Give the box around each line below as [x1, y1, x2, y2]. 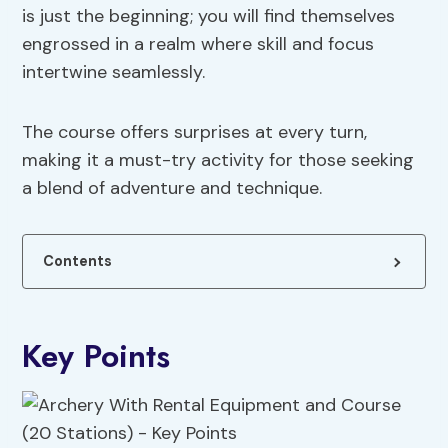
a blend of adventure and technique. [22, 176, 323, 201]
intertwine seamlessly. [22, 60, 206, 85]
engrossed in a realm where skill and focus [22, 32, 375, 57]
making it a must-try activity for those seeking [22, 148, 415, 173]
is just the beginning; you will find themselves [22, 4, 396, 29]
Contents [43, 252, 113, 271]
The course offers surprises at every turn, [22, 120, 368, 145]
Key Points [22, 333, 171, 380]
